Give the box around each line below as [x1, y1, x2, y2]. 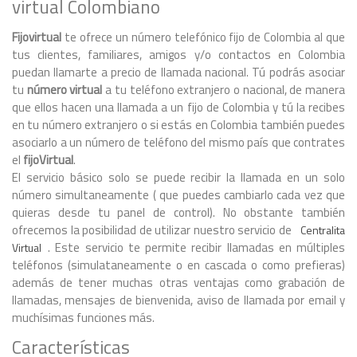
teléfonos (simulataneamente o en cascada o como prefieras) [12, 255, 345, 274]
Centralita [300, 221, 345, 238]
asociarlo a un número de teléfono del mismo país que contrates [12, 132, 345, 151]
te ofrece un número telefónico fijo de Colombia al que [61, 27, 345, 46]
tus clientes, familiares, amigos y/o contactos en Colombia [12, 45, 345, 64]
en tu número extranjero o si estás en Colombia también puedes [12, 115, 345, 134]
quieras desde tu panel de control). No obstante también [12, 202, 345, 222]
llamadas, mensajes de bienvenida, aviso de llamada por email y [12, 290, 345, 309]
